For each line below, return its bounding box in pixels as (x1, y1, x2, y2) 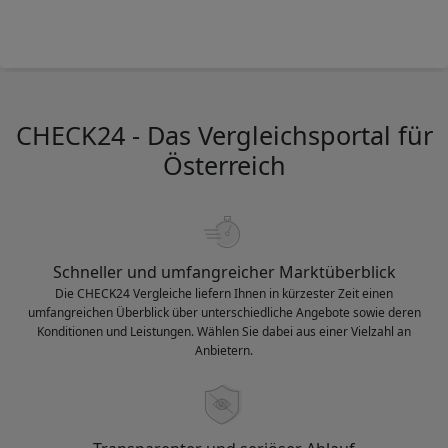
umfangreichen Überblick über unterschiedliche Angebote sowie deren (27, 303, 421, 321)
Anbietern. (195, 341, 253, 359)
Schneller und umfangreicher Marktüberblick (52, 260, 396, 283)
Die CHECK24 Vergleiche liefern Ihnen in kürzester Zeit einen (55, 284, 393, 302)
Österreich (162, 147, 286, 182)
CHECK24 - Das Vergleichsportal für (15, 117, 433, 152)
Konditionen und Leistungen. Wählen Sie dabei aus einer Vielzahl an (37, 322, 411, 340)
